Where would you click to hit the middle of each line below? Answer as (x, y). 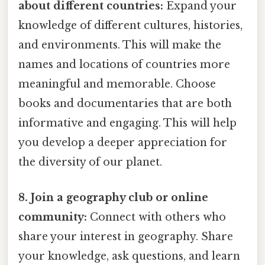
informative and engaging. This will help (127, 123)
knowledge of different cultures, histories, (130, 26)
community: (53, 217)
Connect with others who (156, 217)
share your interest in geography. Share (126, 236)
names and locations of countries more (124, 65)
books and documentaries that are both (125, 104)
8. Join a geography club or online (113, 197)
